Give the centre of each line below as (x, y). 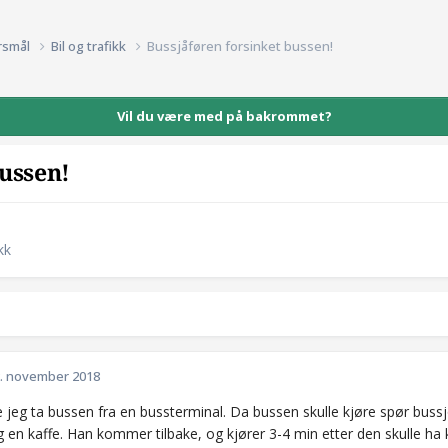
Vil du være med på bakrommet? (224, 115)
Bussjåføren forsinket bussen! (240, 45)
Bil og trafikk (90, 45)
